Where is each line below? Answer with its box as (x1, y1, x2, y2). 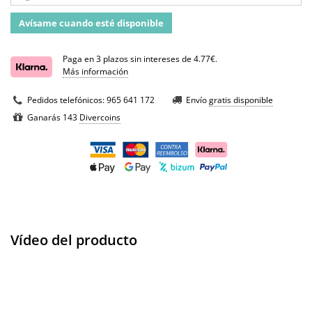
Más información (63, 65, 128, 78)
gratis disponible (209, 94, 273, 107)
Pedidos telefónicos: (27, 94, 107, 107)
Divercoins (79, 111, 120, 124)
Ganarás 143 (27, 111, 79, 124)
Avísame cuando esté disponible (19, 17, 164, 30)
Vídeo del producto (10, 231, 137, 250)
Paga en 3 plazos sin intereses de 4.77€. (63, 53, 217, 65)
